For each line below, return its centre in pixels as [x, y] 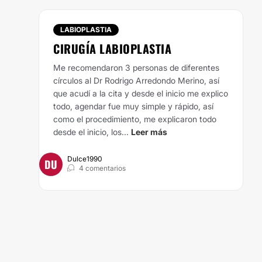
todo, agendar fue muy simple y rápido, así [133, 106]
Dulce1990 [85, 159]
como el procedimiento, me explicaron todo [135, 119]
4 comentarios [102, 168]
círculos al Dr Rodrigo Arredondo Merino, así [136, 80]
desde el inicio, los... [91, 132]
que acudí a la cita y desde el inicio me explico [141, 93]
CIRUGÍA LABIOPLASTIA [112, 49]
